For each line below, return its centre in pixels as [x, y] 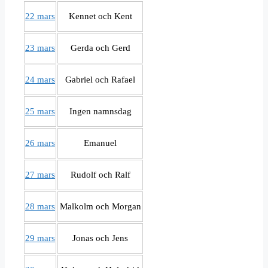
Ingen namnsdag [100, 112]
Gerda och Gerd [100, 48]
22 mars [40, 16]
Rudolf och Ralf [100, 175]
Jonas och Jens [100, 238]
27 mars [40, 175]
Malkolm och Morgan [100, 207]
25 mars [40, 112]
